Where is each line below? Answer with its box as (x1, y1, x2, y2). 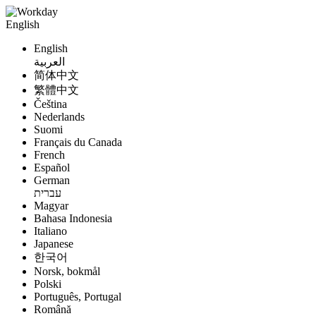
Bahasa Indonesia (34, 212, 112, 224)
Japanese (34, 238, 73, 250)
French (34, 149, 65, 161)
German (34, 174, 70, 186)
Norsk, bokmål (34, 265, 100, 277)
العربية (34, 56, 65, 68)
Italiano (34, 225, 67, 237)
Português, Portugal (34, 291, 121, 303)
